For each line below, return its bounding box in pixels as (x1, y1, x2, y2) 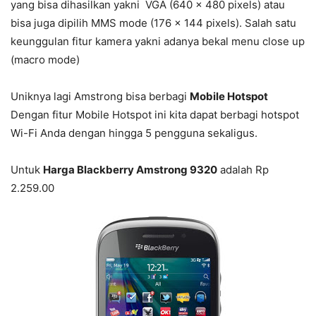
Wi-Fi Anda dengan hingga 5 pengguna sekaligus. (11, 126, 257, 140)
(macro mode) (11, 53, 80, 67)
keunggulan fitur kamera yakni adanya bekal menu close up (11, 35, 305, 49)
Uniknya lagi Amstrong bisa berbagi (11, 90, 190, 104)
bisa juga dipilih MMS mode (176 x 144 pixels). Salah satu (11, 16, 296, 30)
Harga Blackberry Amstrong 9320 (43, 163, 217, 177)
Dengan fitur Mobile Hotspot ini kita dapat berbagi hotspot (11, 108, 299, 122)
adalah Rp (217, 163, 269, 177)
